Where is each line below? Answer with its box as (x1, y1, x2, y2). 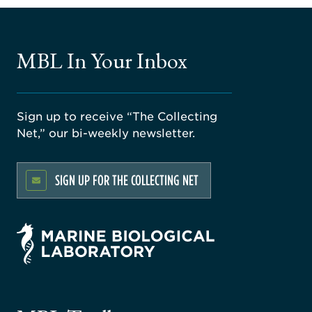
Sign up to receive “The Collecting (17, 108, 217, 123)
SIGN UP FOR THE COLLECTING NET (55, 171, 198, 189)
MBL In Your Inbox (17, 45, 187, 75)
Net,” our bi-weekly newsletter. (17, 125, 195, 139)
